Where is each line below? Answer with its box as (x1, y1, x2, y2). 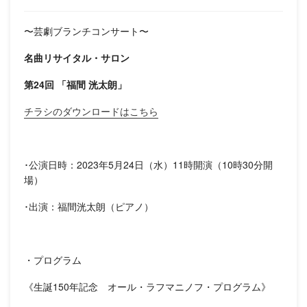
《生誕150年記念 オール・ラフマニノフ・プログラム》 (24, 280, 271, 293)
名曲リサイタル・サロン (24, 51, 132, 64)
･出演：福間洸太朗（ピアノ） (24, 199, 153, 213)
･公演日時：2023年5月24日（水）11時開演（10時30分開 (24, 158, 273, 171)
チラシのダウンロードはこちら (24, 104, 158, 118)
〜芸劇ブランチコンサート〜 (24, 24, 149, 38)
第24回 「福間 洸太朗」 (24, 77, 127, 91)
